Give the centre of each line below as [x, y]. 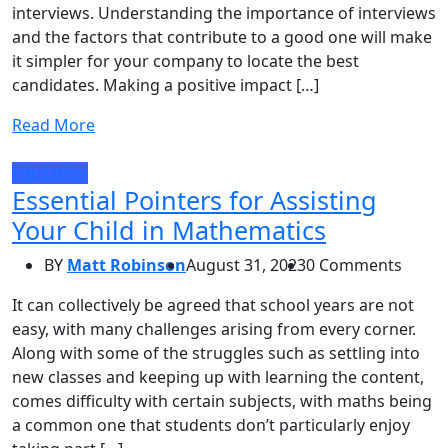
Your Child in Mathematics [169, 229]
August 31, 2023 [246, 264]
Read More [53, 124]
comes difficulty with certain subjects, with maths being [222, 400]
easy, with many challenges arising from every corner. [214, 328]
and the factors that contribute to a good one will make [222, 36]
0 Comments [354, 264]
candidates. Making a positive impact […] [165, 84]
